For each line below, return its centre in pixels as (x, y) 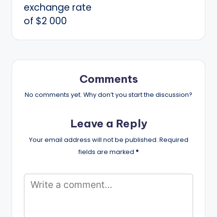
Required (174, 140)
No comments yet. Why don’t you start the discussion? (108, 95)
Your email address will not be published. (93, 140)
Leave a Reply (108, 124)
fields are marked (107, 152)
